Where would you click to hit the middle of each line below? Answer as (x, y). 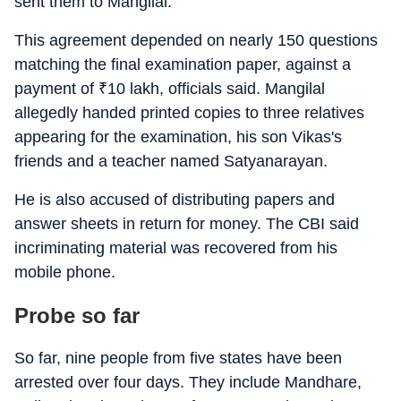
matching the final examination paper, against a (183, 64)
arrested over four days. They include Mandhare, (188, 382)
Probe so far (77, 316)
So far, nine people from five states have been (178, 358)
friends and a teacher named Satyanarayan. (171, 161)
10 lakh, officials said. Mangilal (216, 89)
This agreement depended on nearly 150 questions (196, 40)
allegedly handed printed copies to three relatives (189, 113)
